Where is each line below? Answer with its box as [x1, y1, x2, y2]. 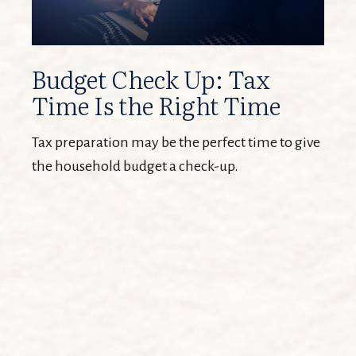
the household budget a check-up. [32, 158, 238, 175]
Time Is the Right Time [32, 87, 281, 123]
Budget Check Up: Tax [32, 61, 270, 97]
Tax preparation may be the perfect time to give [32, 134, 320, 151]
